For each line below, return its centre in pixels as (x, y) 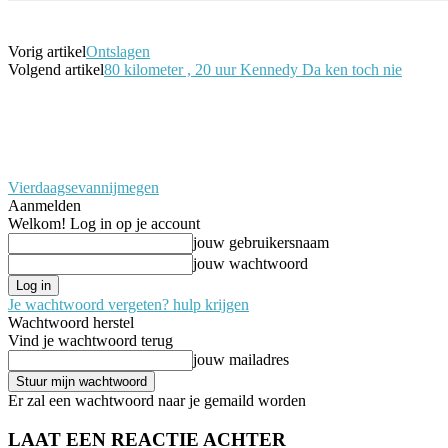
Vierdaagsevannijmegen (83, 187)
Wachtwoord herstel (71, 322)
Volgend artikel (56, 69)
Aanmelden (44, 205)
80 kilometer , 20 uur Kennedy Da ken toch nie (253, 69)
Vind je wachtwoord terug (90, 340)
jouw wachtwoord (250, 263)
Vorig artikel (47, 51)
